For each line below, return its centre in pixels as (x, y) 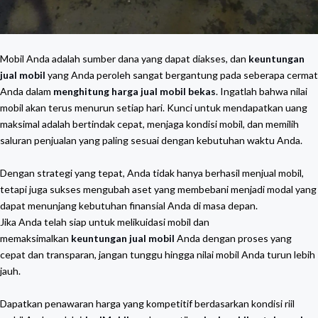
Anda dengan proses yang (233, 238)
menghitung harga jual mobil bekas (135, 92)
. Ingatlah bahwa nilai (262, 92)
